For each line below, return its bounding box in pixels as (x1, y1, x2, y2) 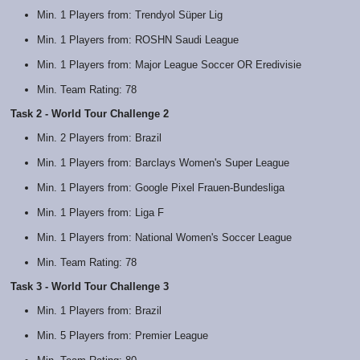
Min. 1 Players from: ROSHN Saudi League (36, 33, 239, 46)
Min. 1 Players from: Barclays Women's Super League (36, 156, 289, 169)
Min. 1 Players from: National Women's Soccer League (36, 231, 292, 243)
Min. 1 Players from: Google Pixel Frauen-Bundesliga (36, 181, 284, 194)
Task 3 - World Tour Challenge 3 (10, 280, 169, 292)
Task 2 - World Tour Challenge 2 (10, 107, 169, 120)
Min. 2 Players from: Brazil (36, 131, 162, 144)
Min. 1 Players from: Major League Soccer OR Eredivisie (36, 58, 301, 71)
